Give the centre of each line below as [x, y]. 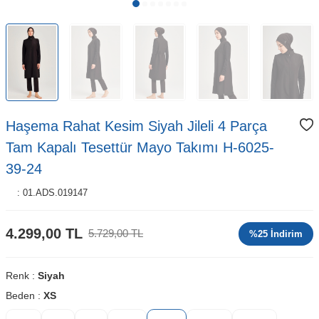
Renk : [22, 275]
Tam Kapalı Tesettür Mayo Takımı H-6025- [140, 147]
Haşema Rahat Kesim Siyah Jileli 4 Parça [136, 126]
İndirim [285, 234]
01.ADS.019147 [55, 192]
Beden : [25, 295]
